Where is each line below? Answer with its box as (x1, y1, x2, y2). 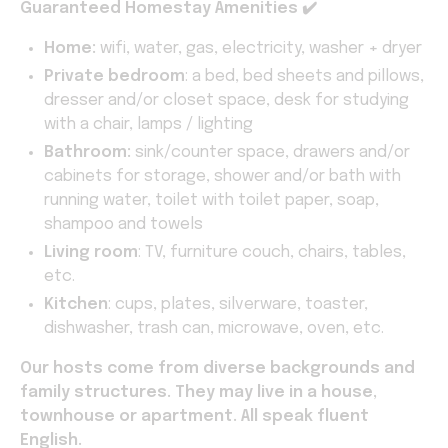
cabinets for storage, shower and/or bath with (44, 167, 401, 185)
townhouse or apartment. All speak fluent (20, 407, 369, 425)
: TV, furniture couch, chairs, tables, (138, 243, 406, 261)
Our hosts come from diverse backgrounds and (20, 359, 415, 377)
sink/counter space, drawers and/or (131, 143, 410, 161)
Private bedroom (44, 67, 185, 85)
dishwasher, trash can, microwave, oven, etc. (44, 319, 384, 337)
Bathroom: (44, 143, 131, 161)
